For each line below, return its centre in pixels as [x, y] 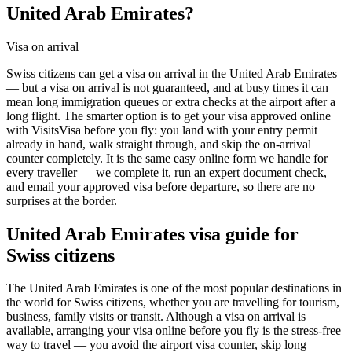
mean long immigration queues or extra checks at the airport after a [171, 101]
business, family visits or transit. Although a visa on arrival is [156, 317]
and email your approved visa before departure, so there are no [161, 186]
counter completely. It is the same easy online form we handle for [167, 158]
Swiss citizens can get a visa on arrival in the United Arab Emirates [172, 73]
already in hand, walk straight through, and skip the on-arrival [159, 144]
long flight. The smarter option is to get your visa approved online [169, 115]
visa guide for [242, 234]
